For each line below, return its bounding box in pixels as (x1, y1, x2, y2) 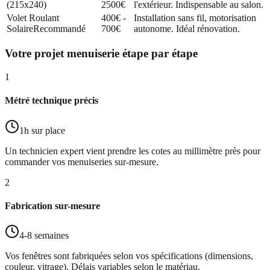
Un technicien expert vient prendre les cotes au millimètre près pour (5, 145, 260, 156)
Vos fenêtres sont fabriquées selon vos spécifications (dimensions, (5, 251, 253, 262)
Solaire (7, 23, 33, 34)
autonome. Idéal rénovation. (134, 23, 240, 34)
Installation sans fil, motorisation (134, 12, 256, 23)
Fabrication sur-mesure (5, 200, 100, 211)
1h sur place (19, 125, 65, 136)
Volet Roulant (7, 12, 59, 23)
